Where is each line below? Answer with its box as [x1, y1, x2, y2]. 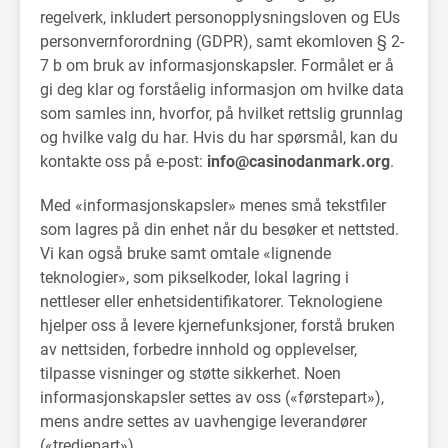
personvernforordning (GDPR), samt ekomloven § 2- [40, 32, 404, 51]
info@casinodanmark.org [207, 152, 390, 171]
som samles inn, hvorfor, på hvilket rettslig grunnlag [40, 104, 403, 123]
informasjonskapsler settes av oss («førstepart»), [40, 388, 384, 407]
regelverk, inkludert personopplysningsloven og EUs [40, 8, 400, 27]
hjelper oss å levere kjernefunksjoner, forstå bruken [40, 316, 395, 335]
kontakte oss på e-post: [40, 152, 207, 171]
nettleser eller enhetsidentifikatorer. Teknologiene [40, 292, 382, 311]
